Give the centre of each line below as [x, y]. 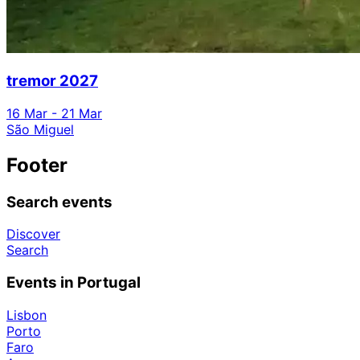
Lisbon [27, 315]
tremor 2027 [52, 81]
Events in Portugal [74, 283]
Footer [37, 165]
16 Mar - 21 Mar [54, 113]
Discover [33, 234]
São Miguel [40, 129]
